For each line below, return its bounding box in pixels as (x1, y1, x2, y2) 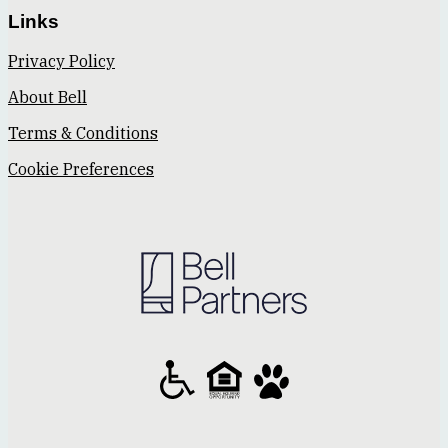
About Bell (8, 87, 87, 108)
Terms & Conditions (8, 123, 158, 144)
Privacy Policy (8, 51, 115, 72)
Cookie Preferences (8, 159, 154, 180)
